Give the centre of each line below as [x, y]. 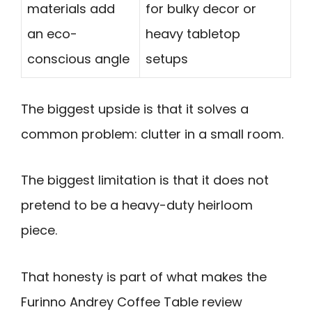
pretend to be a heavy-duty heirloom [137, 205]
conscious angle [78, 58]
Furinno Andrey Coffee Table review [132, 302]
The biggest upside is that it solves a [135, 109]
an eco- [52, 33]
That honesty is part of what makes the [144, 276]
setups [167, 58]
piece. [39, 231]
